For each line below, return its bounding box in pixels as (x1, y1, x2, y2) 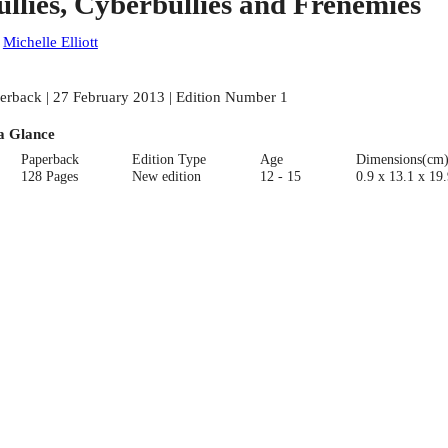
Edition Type (131, 151, 206, 167)
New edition (131, 168, 201, 184)
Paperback (21, 151, 80, 167)
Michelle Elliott (2, 33, 98, 51)
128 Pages (21, 168, 79, 184)
